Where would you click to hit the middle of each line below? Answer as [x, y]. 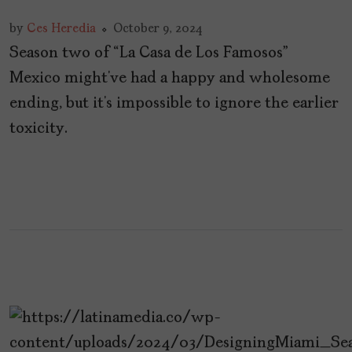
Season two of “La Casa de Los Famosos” [149, 54]
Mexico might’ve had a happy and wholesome [170, 79]
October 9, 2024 [158, 29]
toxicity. [38, 129]
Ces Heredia [61, 29]
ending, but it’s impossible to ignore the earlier [174, 104]
